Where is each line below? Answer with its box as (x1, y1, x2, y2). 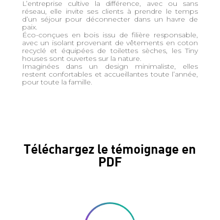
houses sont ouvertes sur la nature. (22, 54, 141, 63)
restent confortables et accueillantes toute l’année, (22, 70, 198, 79)
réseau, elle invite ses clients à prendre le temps (22, 7, 198, 16)
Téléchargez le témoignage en (24, 140, 196, 157)
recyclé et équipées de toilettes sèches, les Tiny (22, 46, 198, 55)
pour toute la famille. (22, 78, 92, 87)
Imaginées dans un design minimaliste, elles (22, 62, 198, 71)
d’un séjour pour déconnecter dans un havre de (22, 15, 198, 24)
